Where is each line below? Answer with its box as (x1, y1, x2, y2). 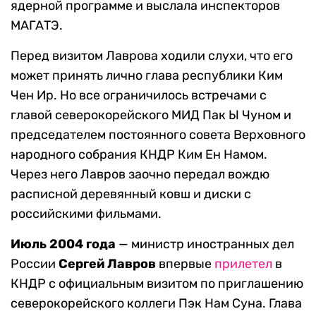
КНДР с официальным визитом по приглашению (11, 275, 303, 291)
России (11, 255, 59, 272)
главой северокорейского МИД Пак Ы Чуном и (11, 107, 291, 123)
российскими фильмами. (11, 205, 162, 221)
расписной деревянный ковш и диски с (11, 186, 251, 202)
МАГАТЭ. (11, 17, 63, 33)
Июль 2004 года (11, 236, 116, 252)
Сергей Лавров (59, 255, 159, 272)
